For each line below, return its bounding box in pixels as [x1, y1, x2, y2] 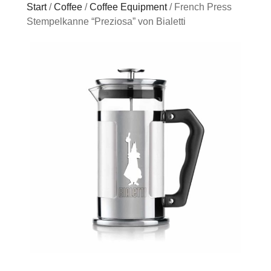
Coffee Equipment [90, 2, 167, 12]
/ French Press [167, 2, 232, 12]
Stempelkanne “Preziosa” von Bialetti [27, 16, 186, 27]
